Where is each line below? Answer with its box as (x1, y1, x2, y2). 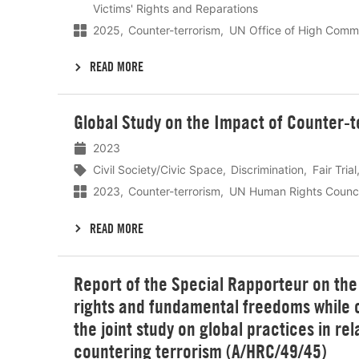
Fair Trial (312, 163, 357, 177)
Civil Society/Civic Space (93, 163, 223, 177)
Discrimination (231, 163, 305, 177)
